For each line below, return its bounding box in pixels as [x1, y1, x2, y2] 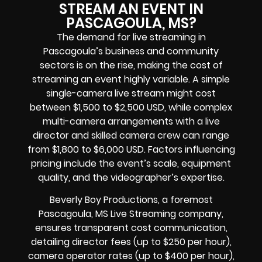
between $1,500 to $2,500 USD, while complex [30, 101, 232, 115]
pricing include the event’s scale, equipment [31, 157, 231, 171]
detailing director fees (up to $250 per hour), [30, 235, 232, 249]
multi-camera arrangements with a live [42, 115, 220, 129]
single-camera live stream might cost [46, 87, 216, 101]
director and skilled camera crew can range [33, 129, 229, 143]
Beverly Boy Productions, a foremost [49, 193, 213, 207]
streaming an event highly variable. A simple [32, 73, 230, 87]
